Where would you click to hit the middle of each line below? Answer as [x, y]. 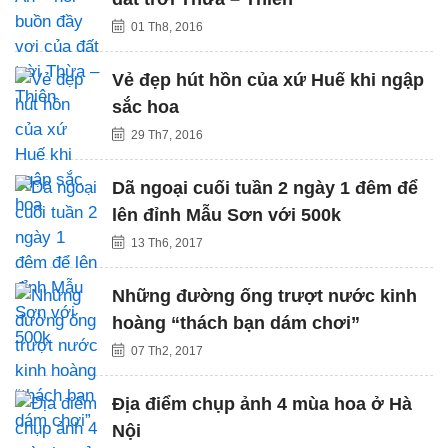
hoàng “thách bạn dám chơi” [236, 322]
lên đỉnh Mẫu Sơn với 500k [226, 214]
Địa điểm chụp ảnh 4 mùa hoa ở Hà [262, 403]
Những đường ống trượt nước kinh [264, 295]
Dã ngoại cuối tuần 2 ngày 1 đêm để [265, 187]
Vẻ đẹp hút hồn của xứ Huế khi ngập [268, 79]
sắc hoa [145, 106]
